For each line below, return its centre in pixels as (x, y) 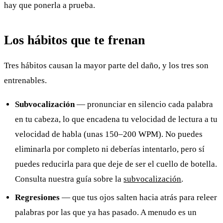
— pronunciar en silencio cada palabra (144, 105)
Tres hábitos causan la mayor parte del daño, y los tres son (106, 66)
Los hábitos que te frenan (74, 40)
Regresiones (38, 197)
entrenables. (25, 81)
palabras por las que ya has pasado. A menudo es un (106, 212)
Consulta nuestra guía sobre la (69, 179)
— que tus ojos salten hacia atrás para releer (139, 197)
